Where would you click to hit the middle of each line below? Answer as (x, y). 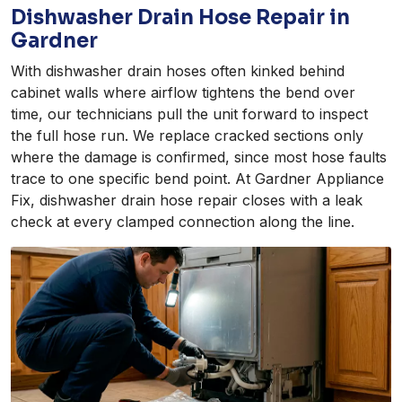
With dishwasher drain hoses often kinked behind (178, 71)
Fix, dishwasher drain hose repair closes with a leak (187, 201)
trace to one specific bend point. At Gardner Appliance (197, 179)
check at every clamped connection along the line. (183, 222)
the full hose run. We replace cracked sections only (187, 136)
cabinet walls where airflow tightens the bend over (183, 93)
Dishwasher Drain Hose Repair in (180, 18)
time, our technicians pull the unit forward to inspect (189, 114)
